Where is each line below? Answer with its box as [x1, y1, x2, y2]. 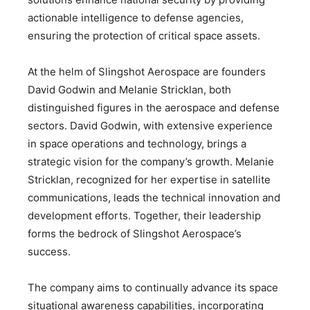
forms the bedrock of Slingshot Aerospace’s [28, 226, 241, 240]
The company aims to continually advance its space [28, 280, 278, 294]
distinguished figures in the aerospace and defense [28, 100, 280, 114]
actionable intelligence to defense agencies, [28, 10, 244, 24]
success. [28, 244, 71, 258]
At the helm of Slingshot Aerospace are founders [28, 64, 266, 78]
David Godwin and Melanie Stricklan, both [28, 82, 231, 96]
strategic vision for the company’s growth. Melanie [28, 154, 274, 168]
